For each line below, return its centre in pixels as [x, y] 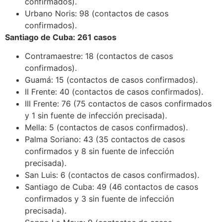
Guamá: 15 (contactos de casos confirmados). [111, 80]
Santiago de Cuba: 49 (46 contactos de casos [111, 187]
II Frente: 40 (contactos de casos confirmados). [114, 92]
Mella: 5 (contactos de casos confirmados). [106, 128]
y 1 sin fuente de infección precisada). [96, 116]
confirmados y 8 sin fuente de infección [99, 151]
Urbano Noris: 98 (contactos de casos [97, 13]
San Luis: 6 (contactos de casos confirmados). [112, 175]
